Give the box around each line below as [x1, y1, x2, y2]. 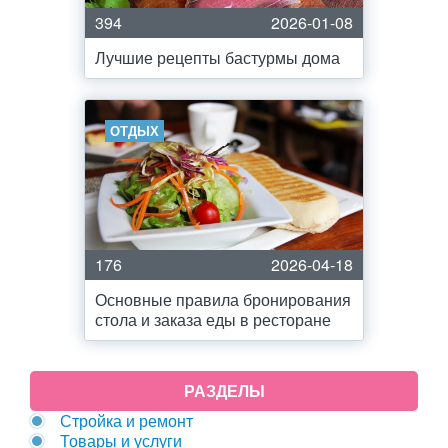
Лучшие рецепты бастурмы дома [95, 46, 340, 69]
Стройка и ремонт [60, 409, 193, 432]
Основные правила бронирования [95, 288, 351, 311]
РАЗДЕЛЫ [183, 379, 265, 402]
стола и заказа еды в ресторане [95, 308, 331, 331]
